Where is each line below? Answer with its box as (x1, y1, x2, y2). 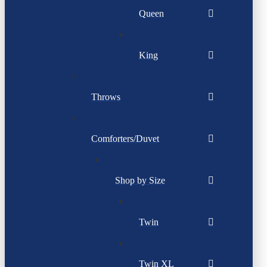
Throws (91, 92, 120, 103)
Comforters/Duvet (91, 133, 159, 144)
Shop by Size (115, 175, 165, 186)
